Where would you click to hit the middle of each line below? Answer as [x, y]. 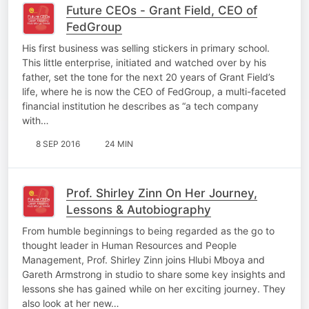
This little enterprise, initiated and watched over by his [144, 62]
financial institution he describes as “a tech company [140, 106]
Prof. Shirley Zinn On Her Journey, [162, 193]
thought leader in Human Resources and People [129, 245]
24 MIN [119, 143]
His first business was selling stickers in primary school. [146, 48]
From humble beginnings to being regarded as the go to [148, 230]
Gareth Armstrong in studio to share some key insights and [154, 274]
